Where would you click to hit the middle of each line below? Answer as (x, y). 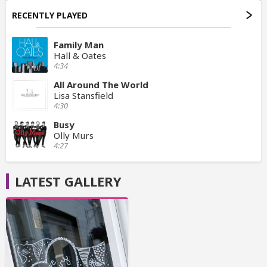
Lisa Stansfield (83, 96)
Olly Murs (74, 136)
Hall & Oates (80, 56)
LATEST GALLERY (68, 181)
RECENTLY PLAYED (50, 15)
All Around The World (101, 85)
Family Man (79, 45)
